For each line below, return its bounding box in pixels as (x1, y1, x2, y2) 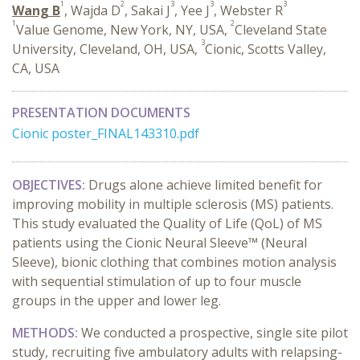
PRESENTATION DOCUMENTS (12, 104, 190, 121)
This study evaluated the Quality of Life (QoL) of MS (12, 215, 322, 232)
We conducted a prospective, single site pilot (81, 324, 348, 342)
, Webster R (214, 2, 283, 19)
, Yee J (174, 2, 210, 19)
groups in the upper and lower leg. (12, 292, 221, 309)
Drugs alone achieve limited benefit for (88, 176, 322, 194)
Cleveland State (235, 21, 327, 39)
